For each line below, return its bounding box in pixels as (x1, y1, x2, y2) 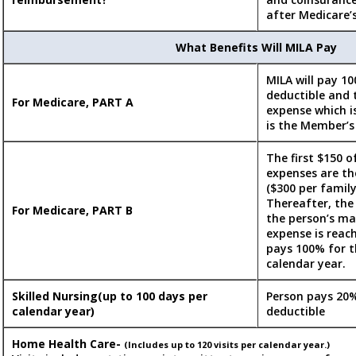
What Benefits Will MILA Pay (176, 40, 337, 56)
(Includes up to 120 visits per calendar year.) (124, 339, 330, 351)
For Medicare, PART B (12, 203, 133, 219)
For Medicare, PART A (12, 95, 133, 110)
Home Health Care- (12, 336, 124, 352)
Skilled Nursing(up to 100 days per (12, 288, 207, 304)
